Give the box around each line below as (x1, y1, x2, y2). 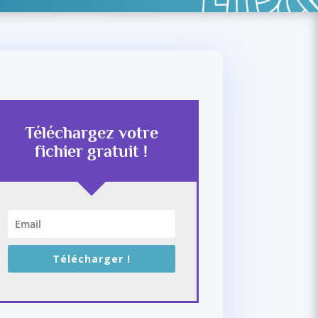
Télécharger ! (52, 252, 131, 266)
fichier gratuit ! (35, 141, 148, 161)
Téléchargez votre (24, 123, 158, 143)
